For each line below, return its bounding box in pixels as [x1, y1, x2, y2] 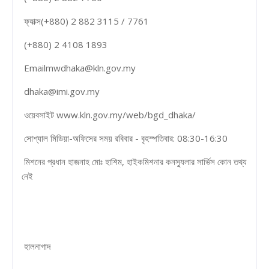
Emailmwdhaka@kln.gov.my [22, 61, 136, 74]
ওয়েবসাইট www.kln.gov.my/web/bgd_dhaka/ [22, 108, 196, 121]
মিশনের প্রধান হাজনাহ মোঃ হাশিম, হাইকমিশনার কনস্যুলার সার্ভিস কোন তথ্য [22, 155, 247, 168]
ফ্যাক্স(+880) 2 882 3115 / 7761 [22, 14, 149, 27]
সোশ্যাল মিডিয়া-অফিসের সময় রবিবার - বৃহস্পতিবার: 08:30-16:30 [22, 131, 228, 144]
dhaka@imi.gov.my [22, 85, 100, 97]
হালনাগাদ [22, 240, 50, 252]
